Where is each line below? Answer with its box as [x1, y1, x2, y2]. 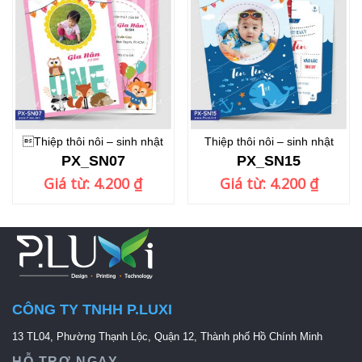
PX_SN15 [237, 153, 301, 170]
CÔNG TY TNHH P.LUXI [12, 301, 172, 318]
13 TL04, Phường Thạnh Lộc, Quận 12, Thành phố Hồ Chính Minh [12, 330, 322, 343]
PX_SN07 [61, 153, 125, 170]
